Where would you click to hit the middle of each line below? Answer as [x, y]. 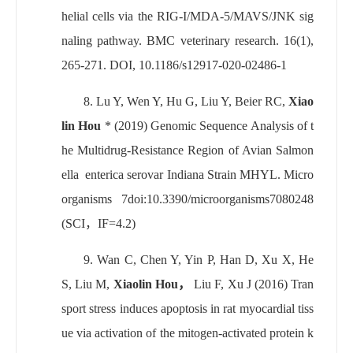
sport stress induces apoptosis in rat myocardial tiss [188, 308]
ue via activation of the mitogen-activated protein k [188, 333]
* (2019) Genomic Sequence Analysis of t [207, 125]
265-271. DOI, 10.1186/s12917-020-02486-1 [174, 65]
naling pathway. [102, 40]
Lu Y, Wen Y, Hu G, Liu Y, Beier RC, [192, 101]
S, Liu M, [87, 284]
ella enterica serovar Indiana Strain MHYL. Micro [188, 174]
